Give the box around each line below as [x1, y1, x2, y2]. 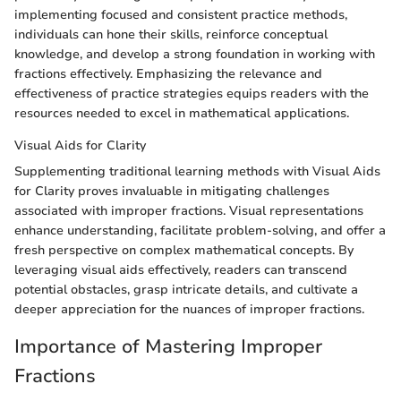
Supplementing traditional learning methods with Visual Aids [14, 162, 380, 180]
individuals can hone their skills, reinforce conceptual [14, 25, 328, 43]
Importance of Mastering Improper [14, 333, 322, 359]
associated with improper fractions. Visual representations [14, 201, 363, 219]
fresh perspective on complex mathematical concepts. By [14, 241, 354, 259]
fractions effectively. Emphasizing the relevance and [14, 64, 322, 82]
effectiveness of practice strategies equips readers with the [14, 84, 369, 102]
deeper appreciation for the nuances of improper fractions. [14, 300, 364, 318]
